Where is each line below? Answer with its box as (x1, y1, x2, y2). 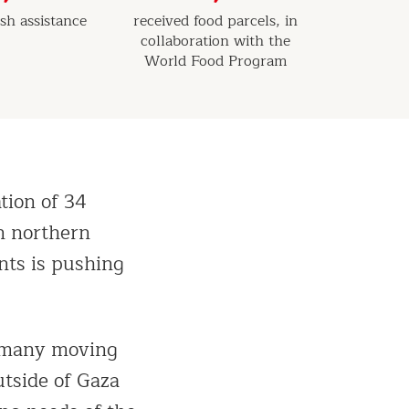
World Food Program (144, 48, 287, 73)
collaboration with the (141, 28, 290, 53)
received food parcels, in (133, 8, 298, 33)
